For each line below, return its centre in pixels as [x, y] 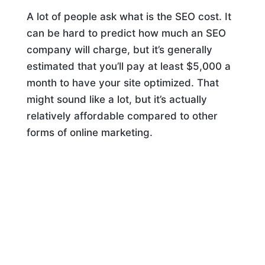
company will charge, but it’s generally [119, 50]
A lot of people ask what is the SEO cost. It [129, 17]
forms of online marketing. [89, 132]
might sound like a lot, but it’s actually [117, 99]
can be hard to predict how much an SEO [126, 33]
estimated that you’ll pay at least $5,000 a [128, 66]
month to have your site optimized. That [122, 83]
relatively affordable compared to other [122, 116]
